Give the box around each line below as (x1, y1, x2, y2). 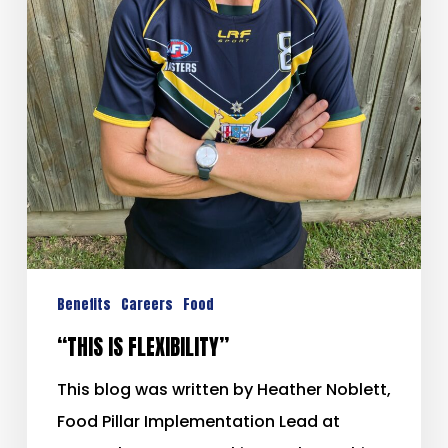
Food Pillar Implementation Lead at (56, 410, 340, 434)
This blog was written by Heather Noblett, (56, 378, 391, 402)
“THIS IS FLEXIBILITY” (56, 332, 229, 364)
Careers (120, 294, 173, 316)
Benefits (56, 294, 111, 316)
